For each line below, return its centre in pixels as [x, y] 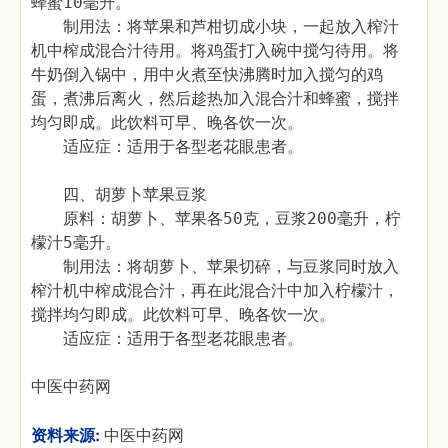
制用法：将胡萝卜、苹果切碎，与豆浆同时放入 [215, 266]
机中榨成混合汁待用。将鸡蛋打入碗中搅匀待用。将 [215, 50]
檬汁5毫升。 [76, 242]
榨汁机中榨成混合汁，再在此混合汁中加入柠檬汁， [215, 290]
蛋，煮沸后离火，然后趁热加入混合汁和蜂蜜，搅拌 [215, 98]
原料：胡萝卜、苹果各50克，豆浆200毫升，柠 [216, 218]
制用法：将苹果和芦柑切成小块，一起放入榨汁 [215, 26]
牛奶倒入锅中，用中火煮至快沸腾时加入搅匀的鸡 [207, 74]
